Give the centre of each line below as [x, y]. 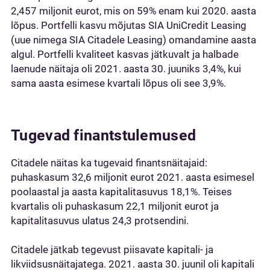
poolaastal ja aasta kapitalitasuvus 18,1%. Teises [121, 192]
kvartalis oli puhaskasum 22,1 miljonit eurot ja [115, 206]
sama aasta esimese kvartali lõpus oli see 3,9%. [118, 83]
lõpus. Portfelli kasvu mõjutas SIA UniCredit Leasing [129, 25]
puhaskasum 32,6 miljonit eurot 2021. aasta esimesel [133, 177]
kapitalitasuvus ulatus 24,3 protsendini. [100, 221]
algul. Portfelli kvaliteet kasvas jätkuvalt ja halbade [125, 54]
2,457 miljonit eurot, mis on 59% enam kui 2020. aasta [133, 11]
